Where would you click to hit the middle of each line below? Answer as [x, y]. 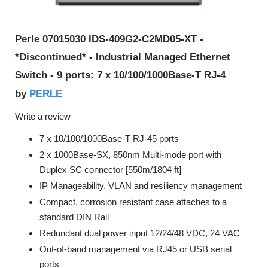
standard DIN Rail [74, 217]
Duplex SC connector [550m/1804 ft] [110, 170]
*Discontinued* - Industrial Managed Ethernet [123, 57]
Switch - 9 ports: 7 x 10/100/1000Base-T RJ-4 [120, 75]
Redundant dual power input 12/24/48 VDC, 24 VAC [140, 233]
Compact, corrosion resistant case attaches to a [133, 202]
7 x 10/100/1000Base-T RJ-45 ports [109, 138]
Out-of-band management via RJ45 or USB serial [135, 249]
